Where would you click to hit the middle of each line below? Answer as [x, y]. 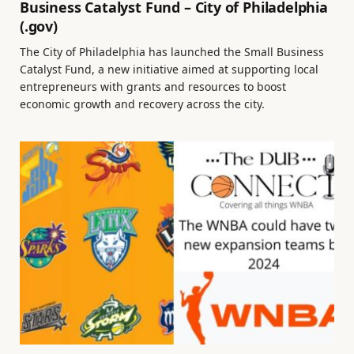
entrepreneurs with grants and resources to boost [153, 86]
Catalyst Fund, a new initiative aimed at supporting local [169, 69]
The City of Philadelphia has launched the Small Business [172, 51]
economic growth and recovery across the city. [142, 104]
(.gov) [39, 26]
